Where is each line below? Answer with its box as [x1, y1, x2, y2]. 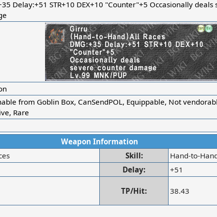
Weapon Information [61, 136, 138, 146]
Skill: [125, 150, 143, 160]
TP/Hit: [121, 186, 147, 196]
